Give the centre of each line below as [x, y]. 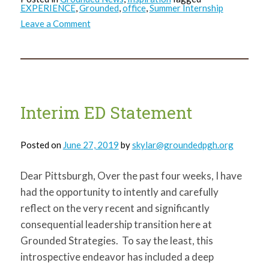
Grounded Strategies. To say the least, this [116, 241]
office [134, 8]
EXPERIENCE [48, 8]
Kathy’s [105, 32]
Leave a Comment [55, 24]
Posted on [41, 145]
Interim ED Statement [106, 113]
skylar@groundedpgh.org [183, 145]
